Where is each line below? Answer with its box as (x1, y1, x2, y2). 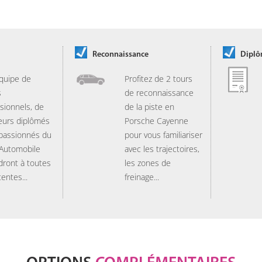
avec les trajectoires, (125, 143, 199, 154)
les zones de (125, 157, 171, 168)
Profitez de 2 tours (125, 73, 192, 84)
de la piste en (125, 101, 174, 112)
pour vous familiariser (125, 129, 202, 140)
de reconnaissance (125, 87, 194, 98)
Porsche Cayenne (125, 115, 188, 126)
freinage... (125, 171, 159, 182)
